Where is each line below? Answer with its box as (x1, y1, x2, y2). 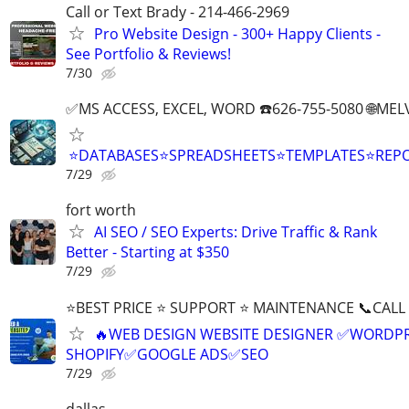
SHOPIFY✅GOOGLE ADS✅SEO (66, 343, 268, 364)
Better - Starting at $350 (66, 242, 229, 263)
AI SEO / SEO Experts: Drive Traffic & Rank (94, 222, 377, 243)
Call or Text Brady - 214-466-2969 (66, 2, 289, 23)
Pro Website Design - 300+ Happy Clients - (94, 24, 381, 45)
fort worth (66, 200, 136, 221)
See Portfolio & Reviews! (66, 44, 231, 65)
